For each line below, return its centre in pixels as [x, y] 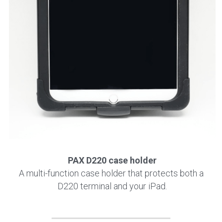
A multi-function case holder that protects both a [111, 173]
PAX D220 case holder [112, 161]
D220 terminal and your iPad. [112, 186]
